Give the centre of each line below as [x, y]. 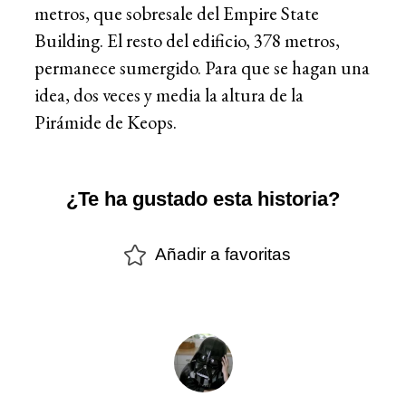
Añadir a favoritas [223, 255]
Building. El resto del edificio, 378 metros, [187, 40]
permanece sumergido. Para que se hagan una [202, 67]
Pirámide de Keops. [106, 121]
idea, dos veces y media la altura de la [169, 94]
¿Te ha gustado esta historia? [203, 199]
